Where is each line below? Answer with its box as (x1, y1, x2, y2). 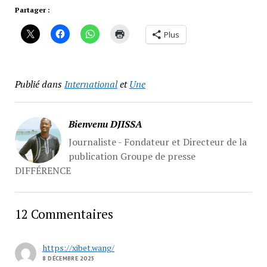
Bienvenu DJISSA (68, 117, 142, 131)
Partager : (14, 5, 50, 15)
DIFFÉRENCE (14, 164, 71, 178)
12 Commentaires (14, 206, 113, 223)
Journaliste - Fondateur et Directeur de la (68, 135, 247, 149)
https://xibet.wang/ (42, 242, 114, 254)
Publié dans (14, 77, 62, 91)
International (64, 77, 117, 91)
